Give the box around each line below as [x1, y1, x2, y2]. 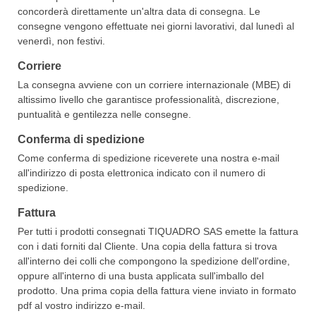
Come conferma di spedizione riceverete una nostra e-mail [18, 152, 279, 164]
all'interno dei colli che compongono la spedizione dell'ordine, [18, 255, 290, 267]
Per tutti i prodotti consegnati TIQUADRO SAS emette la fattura [18, 226, 298, 237]
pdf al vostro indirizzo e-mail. [18, 300, 145, 311]
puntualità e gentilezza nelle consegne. [18, 109, 191, 120]
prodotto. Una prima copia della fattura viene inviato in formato [18, 285, 296, 296]
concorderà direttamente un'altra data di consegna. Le [18, 6, 260, 17]
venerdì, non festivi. [18, 35, 105, 47]
